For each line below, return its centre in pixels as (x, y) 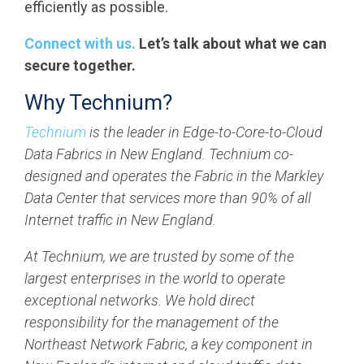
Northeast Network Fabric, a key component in (169, 344)
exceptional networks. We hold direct (140, 300)
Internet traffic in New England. (120, 220)
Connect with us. (80, 43)
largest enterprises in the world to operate (155, 278)
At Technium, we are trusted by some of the (159, 256)
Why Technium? (98, 102)
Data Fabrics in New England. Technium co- (159, 154)
